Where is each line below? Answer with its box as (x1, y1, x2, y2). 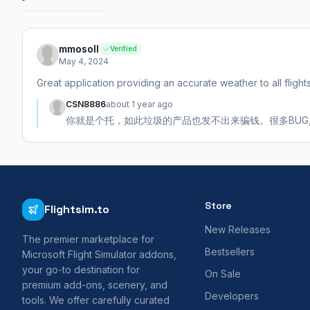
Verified (110, 44, 137, 53)
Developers (205, 289, 259, 302)
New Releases (205, 223, 271, 235)
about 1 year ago (106, 98, 173, 109)
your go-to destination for (22, 263, 140, 275)
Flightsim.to (44, 201, 109, 217)
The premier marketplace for (22, 232, 154, 245)
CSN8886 (66, 98, 106, 109)
